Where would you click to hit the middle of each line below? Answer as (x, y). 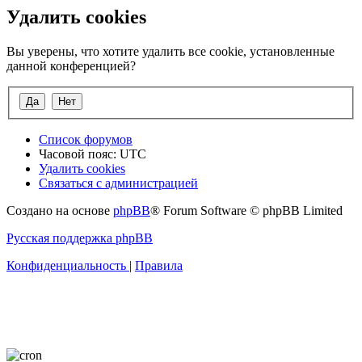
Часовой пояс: (79, 154)
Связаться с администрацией (118, 183)
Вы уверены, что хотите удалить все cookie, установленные (170, 52)
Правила (159, 265)
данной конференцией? (71, 66)
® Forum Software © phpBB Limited (246, 210)
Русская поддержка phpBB (80, 238)
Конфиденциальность (66, 265)
